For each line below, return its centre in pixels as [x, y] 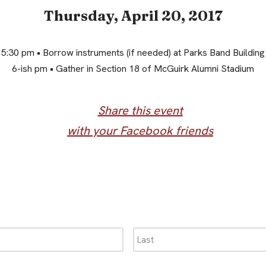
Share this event [140, 110]
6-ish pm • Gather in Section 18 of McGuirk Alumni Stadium [133, 68]
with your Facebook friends [140, 130]
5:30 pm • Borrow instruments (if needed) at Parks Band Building [133, 52]
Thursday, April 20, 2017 [133, 15]
